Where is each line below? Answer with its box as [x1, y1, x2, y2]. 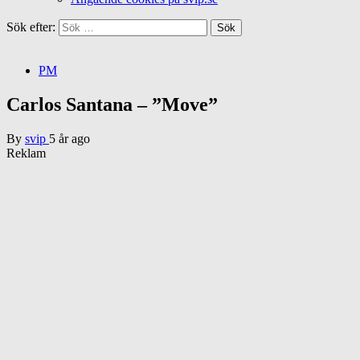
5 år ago [49, 131, 90, 145]
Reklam [6, 145, 46, 160]
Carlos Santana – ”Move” [6, 93, 218, 115]
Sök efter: [6, 20, 55, 34]
